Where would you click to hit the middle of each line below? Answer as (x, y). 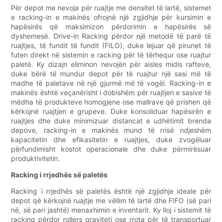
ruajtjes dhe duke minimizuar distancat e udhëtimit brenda (111, 121)
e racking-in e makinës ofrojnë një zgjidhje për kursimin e (111, 17)
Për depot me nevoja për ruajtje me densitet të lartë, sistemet (111, 8)
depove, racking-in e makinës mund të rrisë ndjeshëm (111, 130)
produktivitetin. (36, 159)
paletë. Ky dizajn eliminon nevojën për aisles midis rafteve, (111, 64)
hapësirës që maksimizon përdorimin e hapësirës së (111, 27)
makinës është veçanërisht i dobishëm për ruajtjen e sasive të (111, 93)
